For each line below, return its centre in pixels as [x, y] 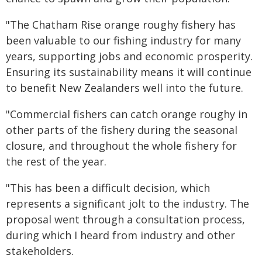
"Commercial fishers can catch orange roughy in [127, 114]
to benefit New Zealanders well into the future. [125, 87]
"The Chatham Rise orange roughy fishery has [121, 24]
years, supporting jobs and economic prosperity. [129, 56]
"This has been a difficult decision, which [108, 187]
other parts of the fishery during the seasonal [122, 130]
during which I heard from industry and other [120, 235]
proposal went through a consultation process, [125, 219]
